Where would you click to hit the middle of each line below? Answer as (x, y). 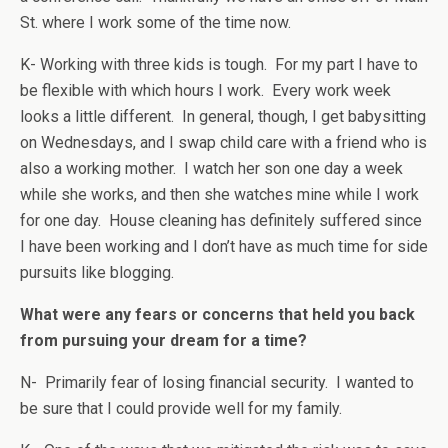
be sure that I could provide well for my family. (181, 408)
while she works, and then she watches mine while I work (219, 194)
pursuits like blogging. (97, 272)
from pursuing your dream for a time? (163, 340)
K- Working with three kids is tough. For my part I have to (219, 64)
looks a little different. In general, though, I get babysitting (223, 116)
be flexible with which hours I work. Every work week (205, 90)
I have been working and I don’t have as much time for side (224, 246)
